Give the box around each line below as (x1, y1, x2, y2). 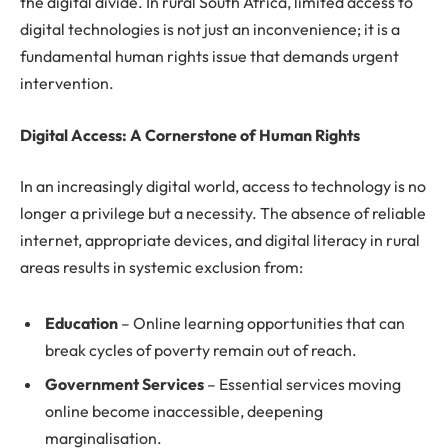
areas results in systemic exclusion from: (20, 257, 303, 278)
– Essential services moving (204, 374, 401, 395)
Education (45, 313, 118, 334)
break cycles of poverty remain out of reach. (45, 340, 357, 361)
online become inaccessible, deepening (45, 401, 323, 422)
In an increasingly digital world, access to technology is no (20, 176, 426, 197)
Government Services (45, 374, 204, 395)
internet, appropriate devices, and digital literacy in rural (20, 230, 420, 251)
